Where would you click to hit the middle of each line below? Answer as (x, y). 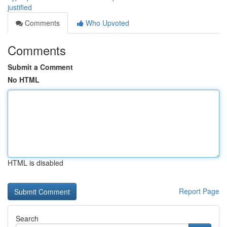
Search (27, 218)
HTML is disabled (35, 163)
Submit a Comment (40, 67)
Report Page (199, 191)
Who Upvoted (106, 23)
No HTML (24, 80)
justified (20, 7)
